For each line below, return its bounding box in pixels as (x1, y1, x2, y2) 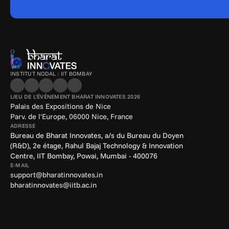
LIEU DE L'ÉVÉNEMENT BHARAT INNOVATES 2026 (10, 93, 141, 100)
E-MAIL (10, 162, 30, 169)
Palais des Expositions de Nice (10, 102, 111, 111)
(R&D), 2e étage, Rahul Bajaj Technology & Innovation (10, 141, 183, 150)
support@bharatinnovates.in (10, 170, 103, 179)
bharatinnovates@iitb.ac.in (10, 180, 97, 190)
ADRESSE (10, 122, 36, 129)
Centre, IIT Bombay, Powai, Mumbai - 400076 (10, 151, 157, 161)
